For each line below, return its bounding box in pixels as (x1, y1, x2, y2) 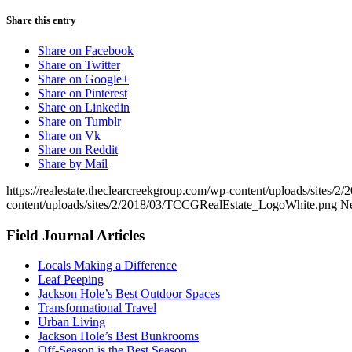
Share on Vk (38, 129, 101, 143)
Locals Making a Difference (38, 258, 177, 273)
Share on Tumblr (38, 115, 121, 129)
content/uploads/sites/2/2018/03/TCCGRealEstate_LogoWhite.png (6, 198, 337, 212)
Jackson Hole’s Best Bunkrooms (38, 329, 199, 343)
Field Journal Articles (6, 226, 145, 244)
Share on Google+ (38, 72, 129, 86)
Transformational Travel (38, 301, 156, 315)
